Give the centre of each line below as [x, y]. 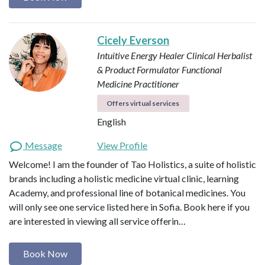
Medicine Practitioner [138, 83]
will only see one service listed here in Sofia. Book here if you [129, 206]
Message [43, 145]
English [112, 121]
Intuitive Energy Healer [141, 55]
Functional [202, 69]
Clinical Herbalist [219, 55]
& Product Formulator [139, 69]
